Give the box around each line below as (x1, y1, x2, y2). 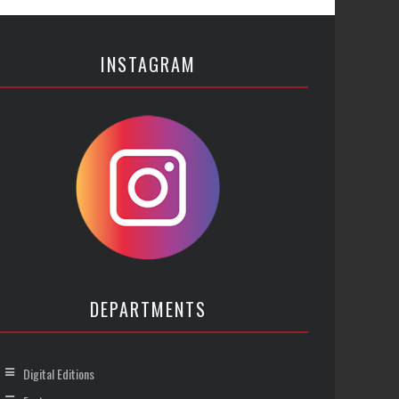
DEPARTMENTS (89, 296, 207, 322)
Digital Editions (23, 364, 94, 383)
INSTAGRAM (100, 51, 196, 77)
